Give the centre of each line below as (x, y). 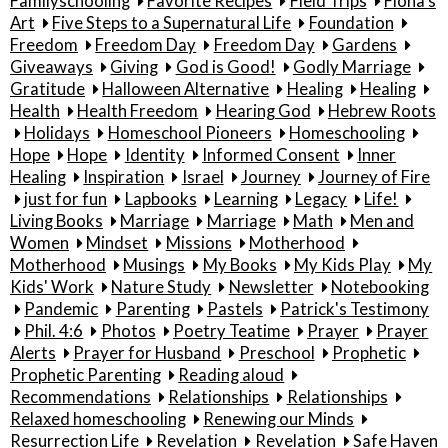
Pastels (234, 308)
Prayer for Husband (147, 352)
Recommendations (80, 396)
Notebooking (379, 286)
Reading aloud (231, 374)
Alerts (33, 352)
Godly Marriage (351, 66)
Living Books (56, 220)
